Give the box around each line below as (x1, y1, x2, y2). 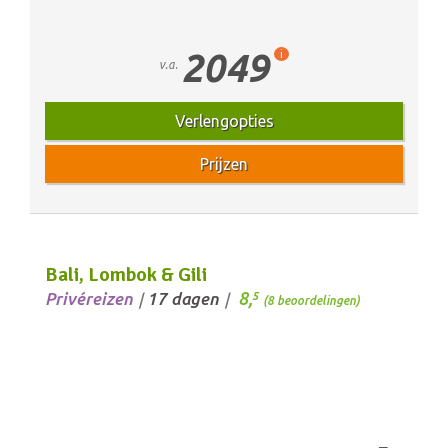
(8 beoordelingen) (263, 294, 360, 308)
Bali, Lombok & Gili (45, 262, 207, 288)
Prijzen (200, 155, 248, 174)
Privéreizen (45, 289, 133, 309)
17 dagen (147, 289, 219, 309)
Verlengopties (174, 112, 274, 131)
